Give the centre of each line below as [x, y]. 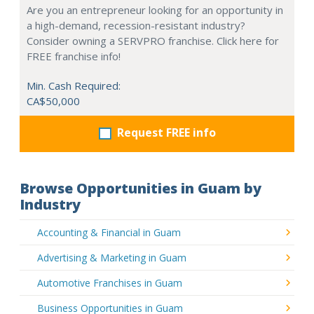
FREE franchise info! [74, 56]
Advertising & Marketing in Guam [112, 257]
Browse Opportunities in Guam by [141, 188]
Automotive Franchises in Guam [110, 282]
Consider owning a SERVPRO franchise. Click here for [153, 40]
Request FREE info [166, 132]
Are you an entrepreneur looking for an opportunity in [155, 9]
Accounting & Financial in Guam [109, 232]
